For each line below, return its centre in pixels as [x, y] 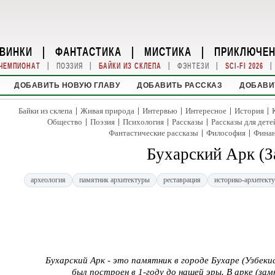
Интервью [160, 111]
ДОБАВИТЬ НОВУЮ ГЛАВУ [67, 85]
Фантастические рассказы [153, 133]
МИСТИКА [168, 51]
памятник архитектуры [114, 180]
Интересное [206, 111]
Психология [143, 122]
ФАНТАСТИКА [88, 51]
